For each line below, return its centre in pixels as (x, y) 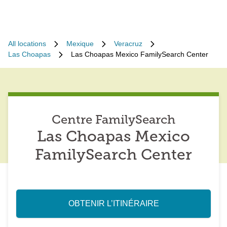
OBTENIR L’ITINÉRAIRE (113, 203)
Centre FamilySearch (113, 121)
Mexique (80, 44)
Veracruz (128, 44)
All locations (27, 44)
